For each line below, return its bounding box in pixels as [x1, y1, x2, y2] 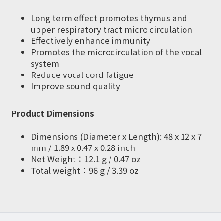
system [31, 57, 59, 69]
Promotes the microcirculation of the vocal [31, 46, 202, 58]
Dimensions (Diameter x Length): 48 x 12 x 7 [31, 130, 202, 142]
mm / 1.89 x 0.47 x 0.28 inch [31, 142, 135, 153]
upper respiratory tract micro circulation [31, 23, 192, 35]
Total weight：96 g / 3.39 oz [31, 164, 139, 176]
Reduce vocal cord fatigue [31, 69, 134, 80]
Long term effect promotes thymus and [31, 12, 187, 24]
